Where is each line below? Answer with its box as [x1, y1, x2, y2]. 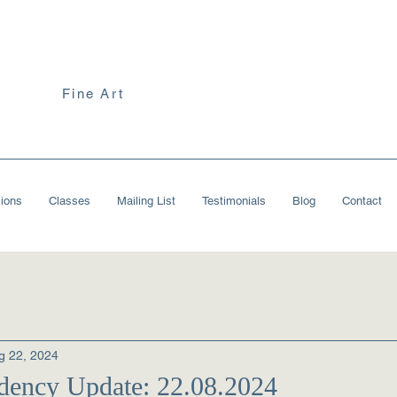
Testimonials [201, 194, 266, 207]
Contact [341, 194, 382, 207]
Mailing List [116, 194, 175, 207]
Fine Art [62, 86, 124, 101]
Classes [48, 194, 90, 207]
